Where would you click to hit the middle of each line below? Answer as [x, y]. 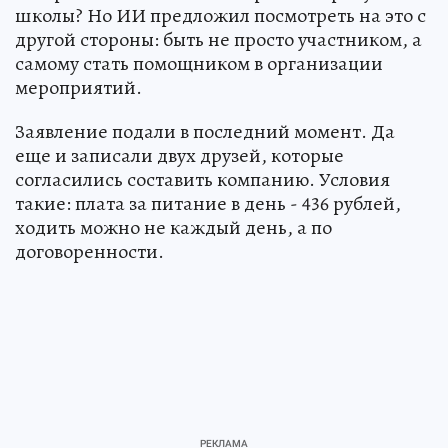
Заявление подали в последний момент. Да [205, 131]
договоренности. [89, 251]
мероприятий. [78, 87]
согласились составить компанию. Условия [202, 179]
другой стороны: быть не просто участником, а [218, 39]
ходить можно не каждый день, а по [173, 227]
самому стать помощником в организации [199, 63]
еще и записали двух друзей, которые [179, 155]
